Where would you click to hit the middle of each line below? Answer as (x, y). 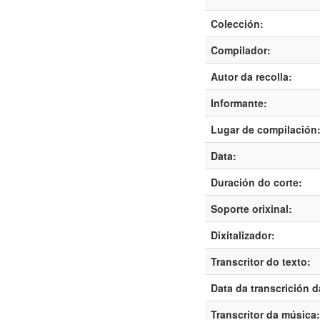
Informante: (239, 103)
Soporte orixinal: (251, 209)
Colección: (237, 24)
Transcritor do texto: (261, 261)
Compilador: (241, 50)
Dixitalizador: (243, 235)
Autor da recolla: (251, 76)
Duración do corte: (256, 182)
